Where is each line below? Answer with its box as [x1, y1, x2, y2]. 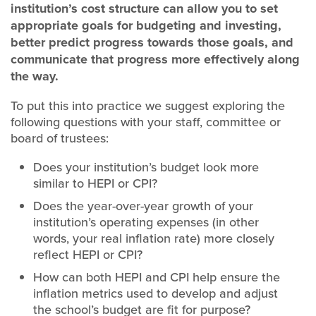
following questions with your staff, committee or [11, 113, 281, 131]
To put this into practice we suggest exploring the [11, 97, 285, 115]
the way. [11, 67, 59, 86]
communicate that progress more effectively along [11, 50, 300, 69]
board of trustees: [11, 129, 109, 147]
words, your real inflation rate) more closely [32, 229, 274, 248]
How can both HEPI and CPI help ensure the [32, 268, 280, 286]
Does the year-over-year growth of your [32, 197, 253, 215]
